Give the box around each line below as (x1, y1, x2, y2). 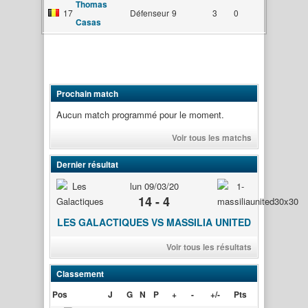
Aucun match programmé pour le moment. (56, 107, 224, 121)
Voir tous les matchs (172, 131, 252, 144)
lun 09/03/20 (129, 179, 179, 192)
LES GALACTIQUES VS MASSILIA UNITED (57, 214, 251, 229)
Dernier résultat (56, 157, 118, 170)
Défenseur (130, 7, 169, 19)
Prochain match (56, 87, 118, 100)
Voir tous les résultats (166, 240, 252, 253)
